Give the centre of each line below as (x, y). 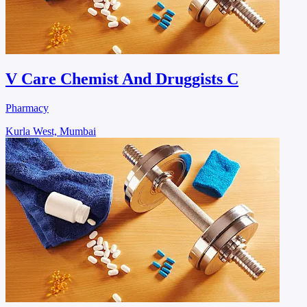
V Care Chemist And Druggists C (122, 79)
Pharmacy (27, 108)
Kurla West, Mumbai (51, 132)
